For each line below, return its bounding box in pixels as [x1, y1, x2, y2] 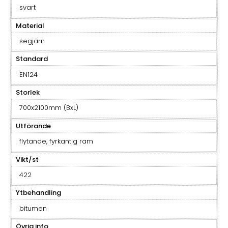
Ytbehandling [16, 188, 61, 198]
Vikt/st [16, 154, 39, 164]
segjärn [19, 36, 45, 46]
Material [16, 20, 44, 31]
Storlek [16, 88, 40, 98]
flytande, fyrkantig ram [19, 136, 93, 147]
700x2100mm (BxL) [19, 103, 78, 113]
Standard [16, 54, 48, 64]
